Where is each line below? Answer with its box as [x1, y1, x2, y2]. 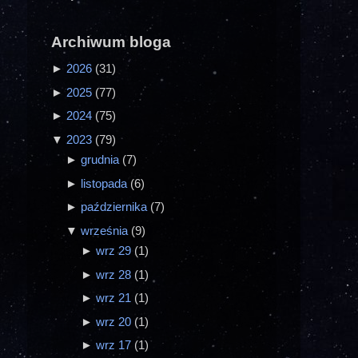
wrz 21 [95, 291, 134, 305]
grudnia [81, 153, 123, 167]
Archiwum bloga [51, 34, 171, 51]
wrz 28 [95, 267, 134, 281]
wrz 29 [95, 244, 134, 258]
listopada [81, 176, 131, 190]
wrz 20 [95, 314, 134, 328]
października [81, 200, 151, 214]
